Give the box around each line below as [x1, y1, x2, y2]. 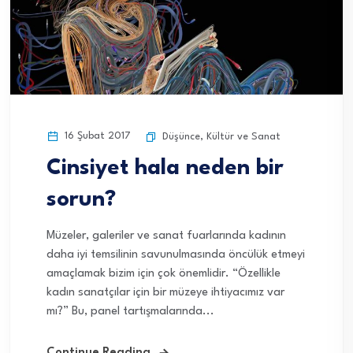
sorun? [46, 188, 116, 211]
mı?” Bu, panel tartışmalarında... [46, 305, 214, 318]
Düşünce [162, 131, 200, 142]
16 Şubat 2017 [61, 130, 131, 141]
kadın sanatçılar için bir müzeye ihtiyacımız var [46, 286, 284, 299]
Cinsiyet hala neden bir [46, 157, 284, 180]
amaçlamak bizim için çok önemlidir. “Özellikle [46, 267, 281, 280]
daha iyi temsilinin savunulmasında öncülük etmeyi [46, 248, 305, 261]
